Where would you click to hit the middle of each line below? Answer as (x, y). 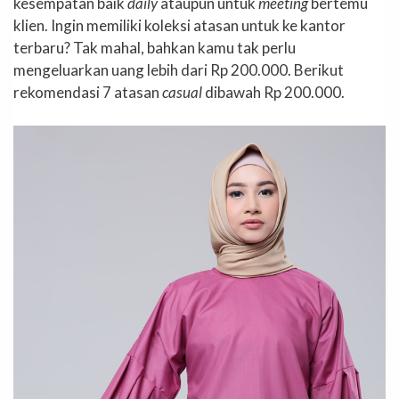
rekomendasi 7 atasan (88, 92)
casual (183, 92)
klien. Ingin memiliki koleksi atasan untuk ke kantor (179, 25)
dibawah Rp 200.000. (275, 92)
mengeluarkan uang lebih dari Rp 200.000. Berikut (179, 69)
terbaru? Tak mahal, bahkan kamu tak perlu (155, 47)
